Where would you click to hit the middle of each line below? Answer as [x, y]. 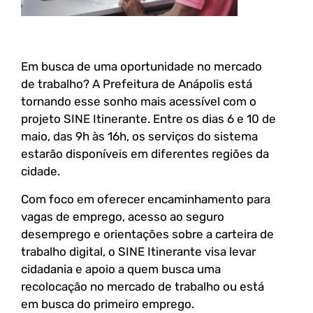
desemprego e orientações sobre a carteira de [147, 234]
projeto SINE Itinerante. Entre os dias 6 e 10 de [148, 119]
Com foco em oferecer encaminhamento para [146, 199]
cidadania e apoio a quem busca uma [121, 269]
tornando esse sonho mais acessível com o [139, 102]
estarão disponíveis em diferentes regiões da [145, 154]
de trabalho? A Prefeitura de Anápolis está [137, 84]
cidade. [41, 172]
